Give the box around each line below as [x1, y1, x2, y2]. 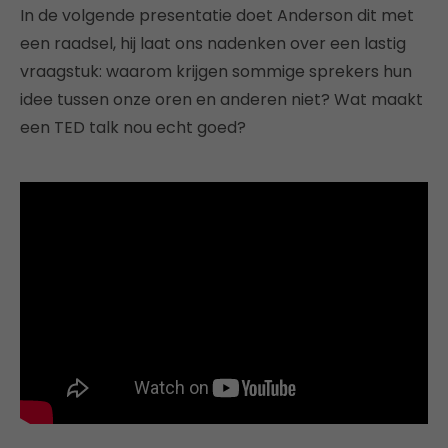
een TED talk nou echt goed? [20, 116, 246, 140]
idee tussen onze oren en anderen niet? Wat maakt [20, 88, 423, 112]
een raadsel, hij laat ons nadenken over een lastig [20, 32, 406, 56]
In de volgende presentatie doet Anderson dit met [20, 4, 414, 28]
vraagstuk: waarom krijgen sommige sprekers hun [20, 60, 412, 84]
